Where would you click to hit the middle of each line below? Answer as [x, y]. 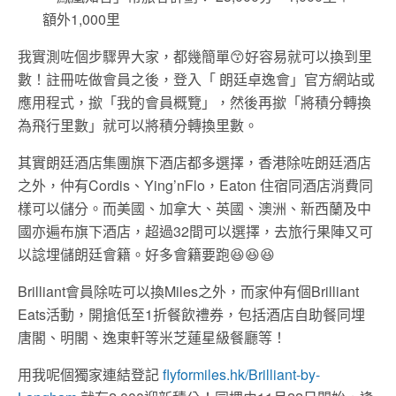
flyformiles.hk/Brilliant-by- [241, 374]
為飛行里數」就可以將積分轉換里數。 [138, 125]
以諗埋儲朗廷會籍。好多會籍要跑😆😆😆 [146, 254]
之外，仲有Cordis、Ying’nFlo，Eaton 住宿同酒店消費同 [195, 185]
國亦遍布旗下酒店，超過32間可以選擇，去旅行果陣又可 [195, 231]
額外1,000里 [82, 19]
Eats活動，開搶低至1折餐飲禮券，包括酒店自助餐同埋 [191, 314]
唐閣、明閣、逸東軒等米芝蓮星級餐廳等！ [152, 337]
